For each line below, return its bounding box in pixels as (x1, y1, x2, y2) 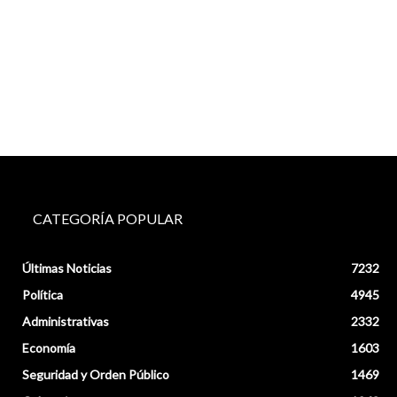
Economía (22, 340, 76, 355)
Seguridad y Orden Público (22, 367, 170, 382)
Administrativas (22, 314, 110, 329)
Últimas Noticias (22, 261, 113, 276)
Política (22, 287, 64, 302)
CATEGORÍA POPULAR (33, 210, 183, 227)
